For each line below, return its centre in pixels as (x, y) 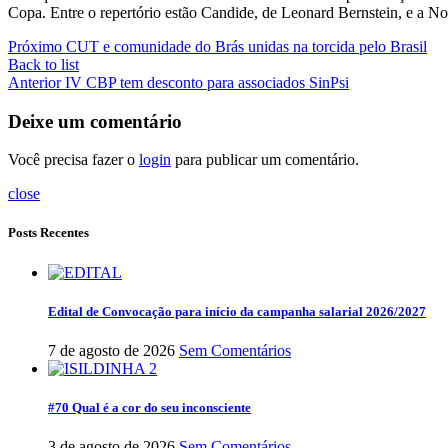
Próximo (35, 46)
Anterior (34, 82)
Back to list (43, 64)
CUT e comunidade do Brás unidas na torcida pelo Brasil (246, 46)
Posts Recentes (48, 233)
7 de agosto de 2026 (111, 350)
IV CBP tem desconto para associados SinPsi (207, 82)
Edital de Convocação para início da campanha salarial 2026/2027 (237, 311)
